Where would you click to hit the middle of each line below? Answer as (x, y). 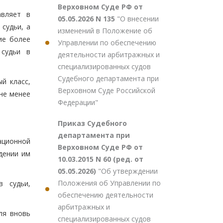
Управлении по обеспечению (107, 43)
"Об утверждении (128, 171)
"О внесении (138, 19)
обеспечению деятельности (106, 195)
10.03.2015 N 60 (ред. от (101, 159)
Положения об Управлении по (109, 183)
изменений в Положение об (105, 31)
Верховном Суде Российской (107, 90)
